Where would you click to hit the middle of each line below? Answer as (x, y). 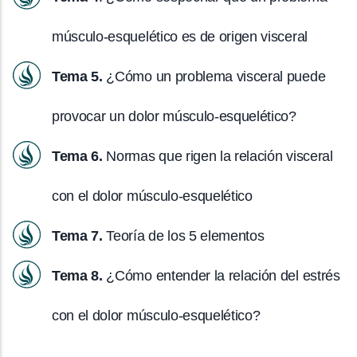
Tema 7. (77, 235)
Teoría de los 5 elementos (183, 235)
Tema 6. (77, 156)
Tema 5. (77, 76)
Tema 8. (77, 275)
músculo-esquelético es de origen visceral (180, 36)
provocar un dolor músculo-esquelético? (176, 116)
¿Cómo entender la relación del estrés (221, 275)
